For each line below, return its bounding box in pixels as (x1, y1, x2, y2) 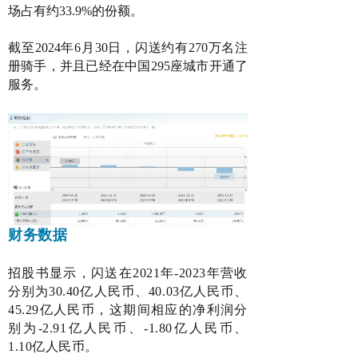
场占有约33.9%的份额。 (8, 3, 143, 18)
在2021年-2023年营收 (118, 266, 249, 280)
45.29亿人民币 (8, 303, 96, 317)
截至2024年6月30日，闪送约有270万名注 (8, 40, 248, 54)
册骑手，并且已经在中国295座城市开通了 (8, 58, 248, 73)
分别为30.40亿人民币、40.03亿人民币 (8, 284, 235, 299)
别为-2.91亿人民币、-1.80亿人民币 (8, 321, 235, 336)
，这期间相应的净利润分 (95, 303, 249, 317)
